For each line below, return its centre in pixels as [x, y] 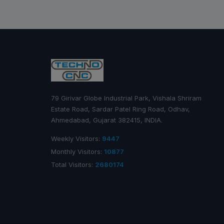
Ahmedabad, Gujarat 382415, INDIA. [107, 120]
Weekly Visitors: [76, 138]
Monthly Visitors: [77, 151]
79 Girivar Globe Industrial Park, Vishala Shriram [126, 98]
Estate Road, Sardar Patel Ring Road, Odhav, [120, 109]
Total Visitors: [73, 164]
